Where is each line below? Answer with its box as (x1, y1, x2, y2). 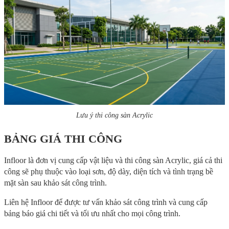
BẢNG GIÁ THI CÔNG (4, 132, 122, 146)
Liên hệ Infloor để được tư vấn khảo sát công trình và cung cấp (4, 198, 208, 207)
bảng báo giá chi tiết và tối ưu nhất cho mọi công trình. (4, 209, 180, 218)
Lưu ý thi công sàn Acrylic (76, 111, 153, 120)
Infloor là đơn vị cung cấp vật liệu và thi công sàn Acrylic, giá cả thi (4, 156, 222, 165)
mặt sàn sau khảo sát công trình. (4, 178, 107, 188)
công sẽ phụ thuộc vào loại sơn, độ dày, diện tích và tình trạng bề (4, 167, 213, 176)
